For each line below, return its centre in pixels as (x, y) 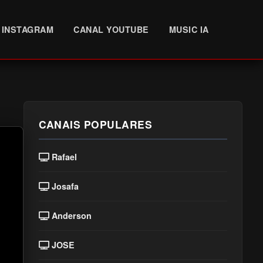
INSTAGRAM (28, 29)
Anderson (71, 215)
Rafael (63, 157)
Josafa (64, 186)
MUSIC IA (189, 29)
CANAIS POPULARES (96, 124)
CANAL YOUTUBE (111, 29)
